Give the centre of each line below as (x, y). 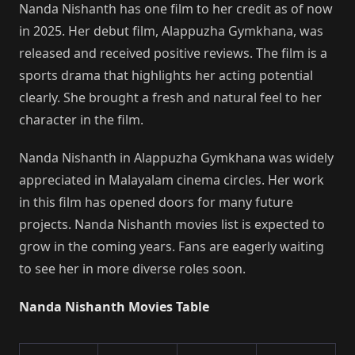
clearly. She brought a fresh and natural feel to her (170, 98)
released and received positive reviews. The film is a (173, 53)
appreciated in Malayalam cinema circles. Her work (172, 180)
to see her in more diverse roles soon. (132, 269)
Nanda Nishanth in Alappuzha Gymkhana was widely (176, 158)
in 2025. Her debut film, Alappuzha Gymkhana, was (171, 31)
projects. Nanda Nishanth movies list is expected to (172, 225)
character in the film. (81, 120)
